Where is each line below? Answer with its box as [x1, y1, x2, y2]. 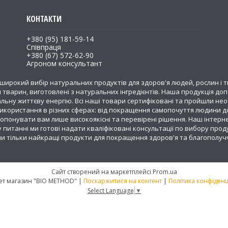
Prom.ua [152, 167, 177, 176]
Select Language [87, 186, 134, 195]
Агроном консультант [26, 59, 102, 68]
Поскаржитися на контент [83, 177, 162, 185]
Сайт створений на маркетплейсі [51, 167, 153, 176]
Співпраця [26, 42, 61, 52]
